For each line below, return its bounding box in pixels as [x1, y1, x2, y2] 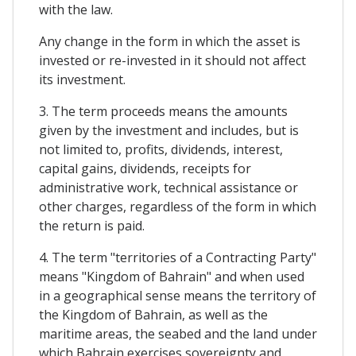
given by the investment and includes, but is [39, 122, 299, 140]
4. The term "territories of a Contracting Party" [39, 249, 316, 267]
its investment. [39, 71, 126, 89]
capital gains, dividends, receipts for [39, 160, 251, 178]
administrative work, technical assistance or [39, 179, 298, 197]
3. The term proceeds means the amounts [39, 103, 288, 121]
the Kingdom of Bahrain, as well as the [39, 306, 268, 324]
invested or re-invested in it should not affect [39, 52, 306, 70]
